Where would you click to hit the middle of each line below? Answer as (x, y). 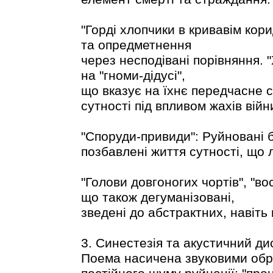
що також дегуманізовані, (158, 197)
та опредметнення (136, 45)
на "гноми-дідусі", (133, 75)
